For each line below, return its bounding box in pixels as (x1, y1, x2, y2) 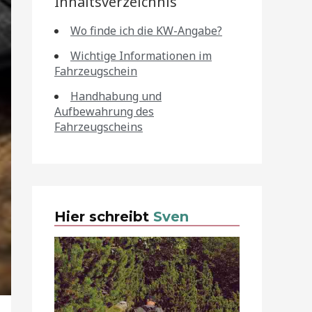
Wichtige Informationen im (70, 48, 212, 63)
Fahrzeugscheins (54, 119, 143, 134)
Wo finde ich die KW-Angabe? (70, 23, 222, 38)
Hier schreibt (54, 208, 153, 225)
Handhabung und (70, 88, 162, 104)
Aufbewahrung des (54, 104, 154, 119)
